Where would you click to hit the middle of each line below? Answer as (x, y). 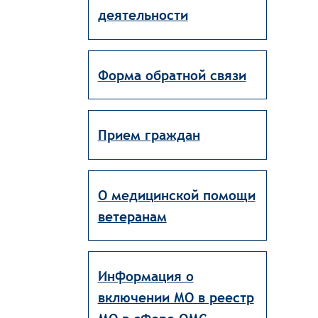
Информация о (146, 276)
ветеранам (132, 216)
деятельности (143, 15)
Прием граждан (149, 135)
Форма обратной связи (172, 75)
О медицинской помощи (176, 195)
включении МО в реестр (176, 297)
